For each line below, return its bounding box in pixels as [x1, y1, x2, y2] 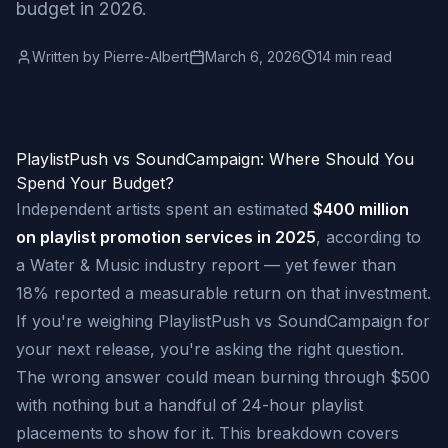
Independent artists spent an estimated [16, 199, 313, 219]
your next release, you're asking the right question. [16, 339, 404, 359]
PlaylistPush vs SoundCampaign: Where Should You [16, 149, 414, 169]
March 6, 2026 [205, 48, 301, 65]
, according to [316, 227, 421, 247]
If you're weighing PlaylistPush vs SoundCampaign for [16, 311, 430, 331]
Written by [32, 48, 100, 65]
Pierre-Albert [100, 48, 189, 65]
